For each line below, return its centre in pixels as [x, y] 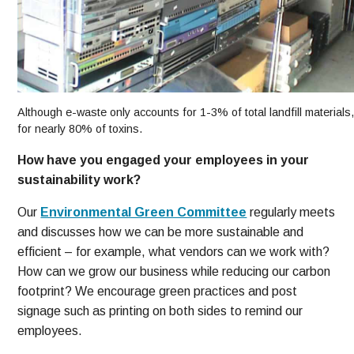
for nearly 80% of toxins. [80, 129]
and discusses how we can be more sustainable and [161, 232]
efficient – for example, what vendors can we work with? [174, 252]
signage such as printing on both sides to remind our [160, 311]
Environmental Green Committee [144, 213]
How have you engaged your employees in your [164, 160]
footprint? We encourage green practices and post [158, 292]
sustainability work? [79, 180]
